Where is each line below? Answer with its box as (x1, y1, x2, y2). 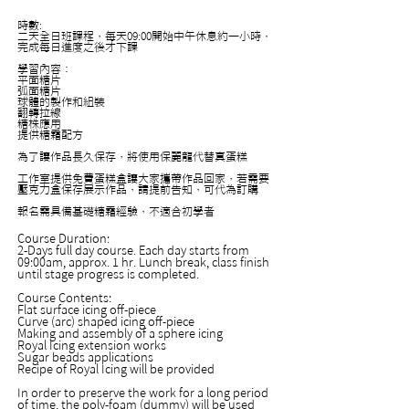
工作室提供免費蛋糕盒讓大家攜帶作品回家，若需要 (17, 172, 269, 184)
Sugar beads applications (17, 351, 153, 363)
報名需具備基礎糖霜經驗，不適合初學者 (17, 204, 215, 216)
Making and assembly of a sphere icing (17, 327, 223, 340)
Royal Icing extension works (17, 339, 166, 351)
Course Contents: (17, 291, 111, 304)
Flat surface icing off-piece (17, 303, 156, 316)
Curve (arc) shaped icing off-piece (17, 315, 194, 328)
